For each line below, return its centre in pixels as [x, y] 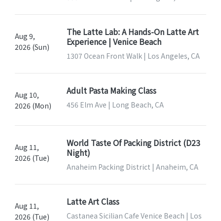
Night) [78, 153]
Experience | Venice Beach [114, 42]
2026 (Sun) [32, 47]
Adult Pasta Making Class [111, 91]
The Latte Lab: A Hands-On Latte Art [132, 32]
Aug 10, [27, 95]
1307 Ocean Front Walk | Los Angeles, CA [133, 56]
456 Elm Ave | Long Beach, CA [115, 105]
